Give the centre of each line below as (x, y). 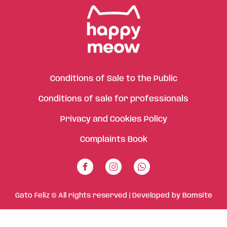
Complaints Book (113, 140)
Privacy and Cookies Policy (113, 119)
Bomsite (197, 196)
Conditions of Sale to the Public (113, 79)
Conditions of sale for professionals (113, 99)
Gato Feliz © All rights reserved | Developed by (99, 196)
